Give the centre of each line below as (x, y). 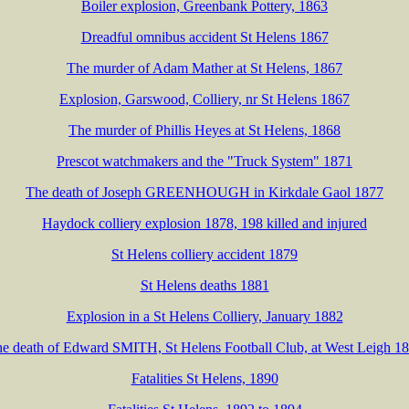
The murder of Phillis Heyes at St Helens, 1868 (204, 130)
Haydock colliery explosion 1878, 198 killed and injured (204, 223)
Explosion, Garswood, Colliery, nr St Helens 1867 (204, 99)
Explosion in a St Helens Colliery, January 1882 (204, 316)
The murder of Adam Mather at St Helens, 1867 (204, 68)
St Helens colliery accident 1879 (204, 254)
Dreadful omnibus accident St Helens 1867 (204, 37)
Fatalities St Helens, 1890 (204, 378)
